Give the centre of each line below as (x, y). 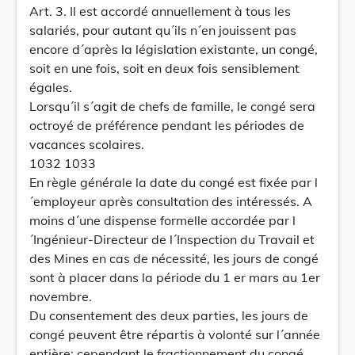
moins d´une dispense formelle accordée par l (162, 220)
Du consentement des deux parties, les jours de (169, 315)
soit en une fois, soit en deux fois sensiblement (164, 68)
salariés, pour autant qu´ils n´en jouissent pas (163, 30)
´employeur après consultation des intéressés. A (171, 201)
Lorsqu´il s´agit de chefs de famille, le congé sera (172, 106)
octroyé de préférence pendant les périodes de (167, 125)
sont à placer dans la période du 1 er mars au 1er (175, 277)
